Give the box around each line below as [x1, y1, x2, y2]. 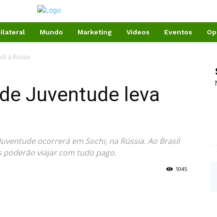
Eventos [164, 28, 192, 36]
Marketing [77, 28, 112, 36]
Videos [126, 28, 150, 36]
